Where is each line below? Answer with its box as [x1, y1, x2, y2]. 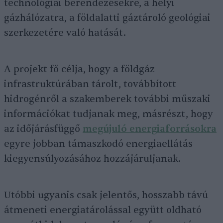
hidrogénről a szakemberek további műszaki [4, 93, 211, 105]
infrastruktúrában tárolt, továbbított [4, 78, 176, 90]
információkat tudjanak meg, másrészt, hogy [4, 108, 213, 120]
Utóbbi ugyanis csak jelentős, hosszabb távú [4, 189, 208, 201]
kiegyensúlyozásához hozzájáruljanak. [4, 153, 181, 165]
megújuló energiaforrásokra [83, 123, 217, 135]
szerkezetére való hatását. [4, 27, 126, 39]
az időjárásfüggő [4, 123, 83, 135]
